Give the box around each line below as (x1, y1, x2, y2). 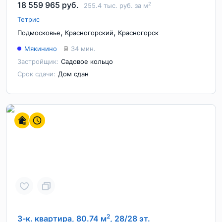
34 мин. (71, 45, 96, 53)
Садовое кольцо (61, 57, 113, 65)
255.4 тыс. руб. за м (84, 1, 148, 9)
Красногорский (65, 29, 113, 37)
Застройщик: (17, 57, 58, 65)
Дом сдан (58, 70, 89, 78)
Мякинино (24, 45, 57, 53)
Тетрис (17, 15, 40, 23)
